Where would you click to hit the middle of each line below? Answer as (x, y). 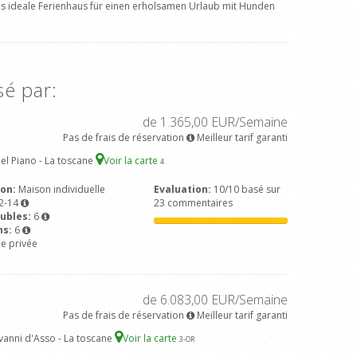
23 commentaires (194, 203)
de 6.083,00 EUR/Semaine (215, 300)
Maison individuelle (62, 189)
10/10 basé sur (246, 189)
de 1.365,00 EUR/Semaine (215, 122)
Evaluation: (183, 189)
